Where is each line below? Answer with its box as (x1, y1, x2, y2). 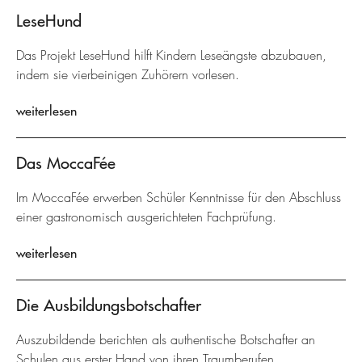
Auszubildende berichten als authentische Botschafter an (16, 331, 315, 348)
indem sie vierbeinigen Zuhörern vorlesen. (16, 66, 239, 83)
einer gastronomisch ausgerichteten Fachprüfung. (16, 208, 276, 225)
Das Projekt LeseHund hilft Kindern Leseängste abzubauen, (16, 47, 326, 64)
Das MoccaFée (16, 153, 116, 173)
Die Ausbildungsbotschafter (16, 295, 201, 315)
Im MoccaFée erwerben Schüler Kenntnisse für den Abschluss (16, 189, 341, 206)
